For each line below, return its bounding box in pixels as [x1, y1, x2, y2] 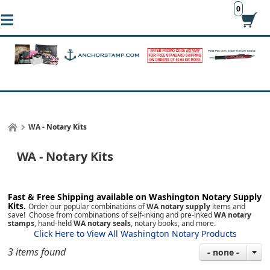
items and [210, 201, 246, 212]
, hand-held [34, 218, 74, 229]
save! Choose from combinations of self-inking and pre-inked [8, 210, 215, 221]
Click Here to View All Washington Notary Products [33, 228, 237, 240]
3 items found [8, 245, 66, 259]
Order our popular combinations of [28, 201, 147, 212]
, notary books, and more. [131, 218, 216, 229]
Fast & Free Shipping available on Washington [8, 191, 200, 203]
